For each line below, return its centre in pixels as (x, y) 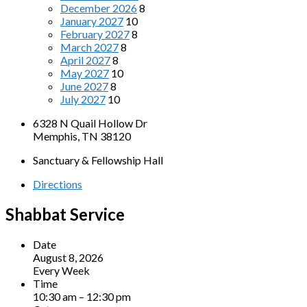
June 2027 (84, 86)
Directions (58, 184)
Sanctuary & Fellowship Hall (98, 160)
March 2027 (89, 47)
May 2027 (85, 73)
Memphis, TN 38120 (82, 136)
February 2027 (95, 34)
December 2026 (99, 8)
